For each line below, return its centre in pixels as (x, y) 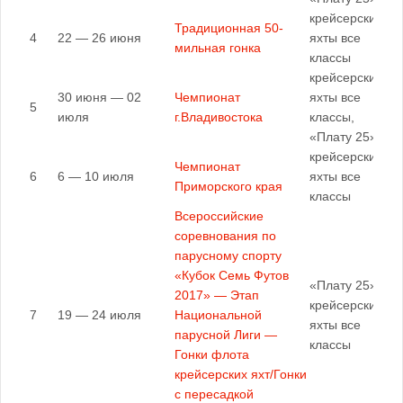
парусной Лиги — (226, 335)
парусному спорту (228, 255)
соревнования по (225, 236)
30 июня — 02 (99, 97)
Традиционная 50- (229, 28)
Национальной (218, 315)
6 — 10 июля (96, 176)
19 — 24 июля (99, 315)
